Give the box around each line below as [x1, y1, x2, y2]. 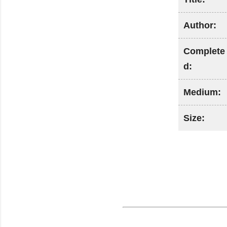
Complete [183, 46, 225, 56]
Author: [183, 20, 216, 30]
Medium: [183, 87, 221, 97]
